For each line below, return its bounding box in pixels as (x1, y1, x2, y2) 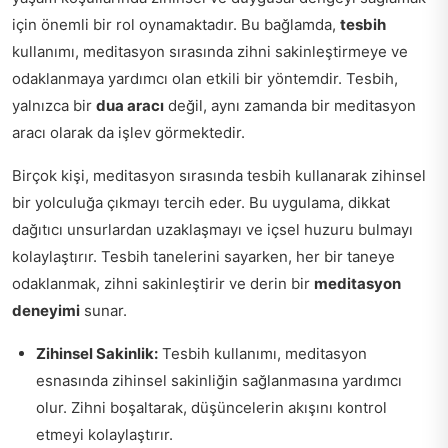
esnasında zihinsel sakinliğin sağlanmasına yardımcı (36, 371, 402, 390)
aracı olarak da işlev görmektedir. (12, 123, 245, 142)
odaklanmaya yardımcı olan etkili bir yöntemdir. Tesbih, (12, 69, 398, 88)
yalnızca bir (12, 96, 96, 115)
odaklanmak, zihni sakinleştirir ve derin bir (12, 274, 314, 293)
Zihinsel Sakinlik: (36, 344, 158, 363)
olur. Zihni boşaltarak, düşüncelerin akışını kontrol (36, 398, 387, 417)
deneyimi (12, 301, 80, 320)
